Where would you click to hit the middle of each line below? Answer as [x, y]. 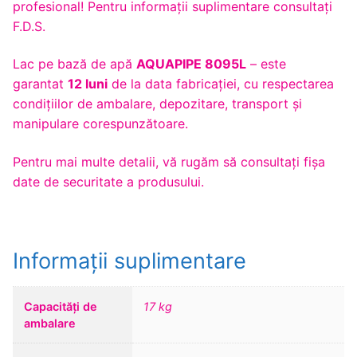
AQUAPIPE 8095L [191, 64]
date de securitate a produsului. [108, 181]
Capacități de [61, 306]
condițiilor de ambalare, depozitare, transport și [157, 104]
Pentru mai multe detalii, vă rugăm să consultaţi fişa [169, 161]
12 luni [88, 84]
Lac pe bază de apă [75, 64]
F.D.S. [29, 26]
